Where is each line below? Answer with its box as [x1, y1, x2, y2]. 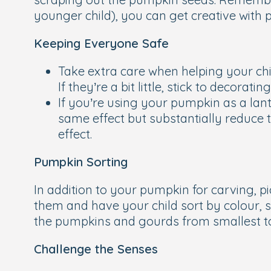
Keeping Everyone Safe [34, 36, 169, 51]
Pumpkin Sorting [34, 154, 128, 169]
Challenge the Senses [34, 241, 158, 256]
